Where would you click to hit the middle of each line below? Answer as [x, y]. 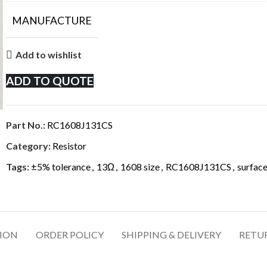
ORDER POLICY [69, 234]
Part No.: [27, 125]
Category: [28, 145]
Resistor [69, 145]
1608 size [140, 166]
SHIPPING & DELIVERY [171, 234]
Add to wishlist [49, 55]
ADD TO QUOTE [50, 80]
